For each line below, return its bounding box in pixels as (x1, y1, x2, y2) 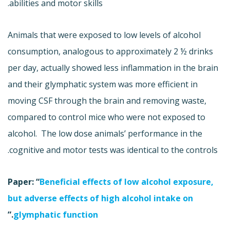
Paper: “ (8, 176, 40, 187)
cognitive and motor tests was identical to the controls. (9, 144, 218, 156)
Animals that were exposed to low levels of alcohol (8, 29, 201, 41)
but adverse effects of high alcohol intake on (8, 192, 193, 204)
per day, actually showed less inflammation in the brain (8, 62, 218, 73)
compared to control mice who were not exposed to (8, 111, 205, 123)
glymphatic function (13, 208, 98, 220)
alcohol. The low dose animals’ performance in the (8, 127, 202, 139)
